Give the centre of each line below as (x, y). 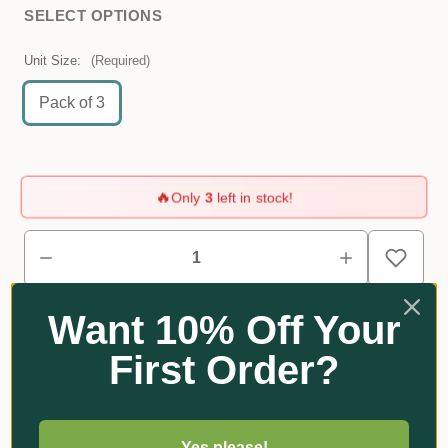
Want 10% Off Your (224, 329)
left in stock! (252, 196)
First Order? (224, 369)
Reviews (224, 437)
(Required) (120, 60)
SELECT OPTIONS (93, 15)
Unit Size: (54, 60)
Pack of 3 (72, 102)
